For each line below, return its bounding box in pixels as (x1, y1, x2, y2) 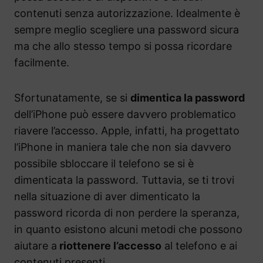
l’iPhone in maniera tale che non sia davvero (14, 141, 231, 154)
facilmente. (14, 56, 69, 69)
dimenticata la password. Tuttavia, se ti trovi (14, 174, 234, 187)
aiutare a (14, 240, 57, 252)
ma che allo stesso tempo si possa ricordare (14, 40, 232, 53)
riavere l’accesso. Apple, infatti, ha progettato (14, 124, 240, 137)
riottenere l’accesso (57, 240, 161, 252)
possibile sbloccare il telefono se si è (14, 157, 194, 170)
